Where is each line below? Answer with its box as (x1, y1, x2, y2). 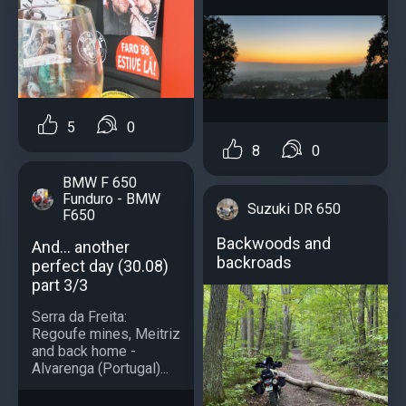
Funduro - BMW (63, 189, 160, 208)
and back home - (32, 342, 136, 360)
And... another (32, 237, 130, 256)
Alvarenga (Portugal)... (32, 359, 169, 377)
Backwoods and (217, 234, 331, 254)
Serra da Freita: (32, 307, 127, 325)
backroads (217, 253, 292, 273)
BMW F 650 (63, 173, 137, 191)
